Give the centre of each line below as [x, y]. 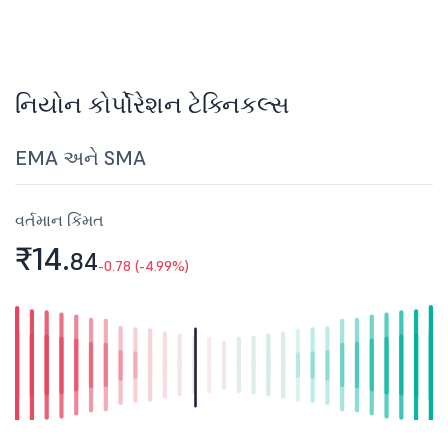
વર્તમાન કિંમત [59, 220]
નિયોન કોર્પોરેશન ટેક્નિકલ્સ [152, 104]
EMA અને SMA [80, 158]
